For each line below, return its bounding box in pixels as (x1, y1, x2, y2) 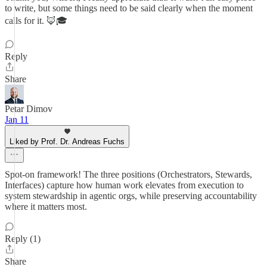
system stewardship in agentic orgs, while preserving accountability (5, 191, 257, 201)
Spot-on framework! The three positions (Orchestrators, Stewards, (5, 169, 252, 179)
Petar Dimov (5, 104, 52, 114)
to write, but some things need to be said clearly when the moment (5, 3, 253, 13)
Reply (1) (5, 234, 41, 244)
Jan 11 (5, 114, 29, 125)
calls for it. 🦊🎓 (5, 15, 67, 26)
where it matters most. (5, 201, 87, 212)
